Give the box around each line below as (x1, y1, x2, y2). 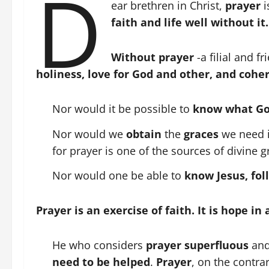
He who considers (52, 238, 146, 253)
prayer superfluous (146, 238, 249, 253)
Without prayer (111, 50, 195, 65)
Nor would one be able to (52, 168, 184, 183)
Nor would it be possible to (52, 101, 193, 116)
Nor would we (52, 126, 126, 141)
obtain (126, 126, 162, 141)
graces (184, 126, 219, 141)
